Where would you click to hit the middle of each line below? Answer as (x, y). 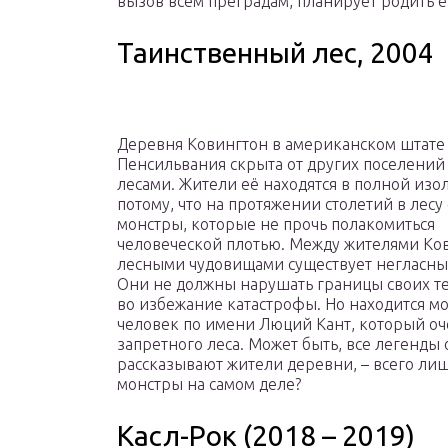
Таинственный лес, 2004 (275, 53)
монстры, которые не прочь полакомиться (276, 224)
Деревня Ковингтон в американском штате (281, 144)
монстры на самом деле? (209, 384)
